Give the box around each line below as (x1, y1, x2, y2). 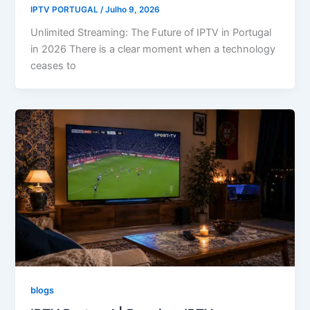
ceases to (30, 59, 77, 72)
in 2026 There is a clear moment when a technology (30, 42, 276, 55)
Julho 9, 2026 (105, 4, 161, 15)
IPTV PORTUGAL (30, 4, 101, 15)
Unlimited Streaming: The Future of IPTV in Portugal (30, 26, 272, 39)
